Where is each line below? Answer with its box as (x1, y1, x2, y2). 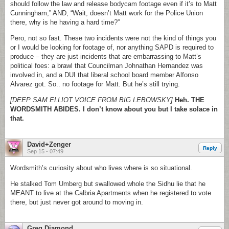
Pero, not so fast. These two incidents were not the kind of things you (10, 34, 216, 42)
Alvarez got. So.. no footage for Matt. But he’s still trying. (10, 80, 180, 88)
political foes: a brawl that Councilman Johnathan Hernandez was (10, 62, 203, 70)
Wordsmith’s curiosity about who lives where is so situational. (10, 164, 192, 172)
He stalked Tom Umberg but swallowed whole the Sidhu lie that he (10, 180, 205, 188)
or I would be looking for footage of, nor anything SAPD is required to (10, 43, 214, 51)
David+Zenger (27, 141, 71, 148)
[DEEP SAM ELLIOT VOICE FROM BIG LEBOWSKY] (10, 96, 175, 104)
